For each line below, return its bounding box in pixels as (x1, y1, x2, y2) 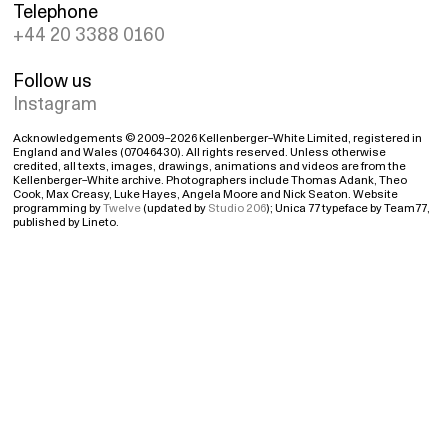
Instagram (13, 92, 98, 115)
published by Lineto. (13, 214, 120, 229)
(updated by (141, 200, 209, 215)
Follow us (13, 69, 92, 92)
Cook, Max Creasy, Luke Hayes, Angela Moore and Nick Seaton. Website (13, 186, 399, 201)
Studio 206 (208, 200, 267, 215)
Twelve (103, 200, 142, 215)
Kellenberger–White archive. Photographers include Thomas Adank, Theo (13, 172, 408, 187)
